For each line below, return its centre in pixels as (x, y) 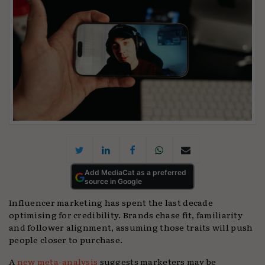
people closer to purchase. (66, 240)
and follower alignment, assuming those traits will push (131, 227)
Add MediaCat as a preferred (135, 172)
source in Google (113, 181)
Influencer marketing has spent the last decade (111, 202)
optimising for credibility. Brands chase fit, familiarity (126, 215)
